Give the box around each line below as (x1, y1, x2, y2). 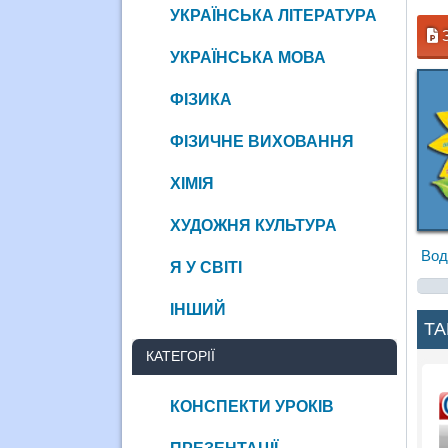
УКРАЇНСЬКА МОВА (169, 48, 326, 66)
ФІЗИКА (169, 90, 232, 108)
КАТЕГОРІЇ (145, 348, 215, 365)
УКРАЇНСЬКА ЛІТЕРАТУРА (169, 6, 377, 24)
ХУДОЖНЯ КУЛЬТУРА (169, 216, 337, 234)
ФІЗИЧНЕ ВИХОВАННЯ (169, 132, 354, 150)
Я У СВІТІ (169, 258, 242, 276)
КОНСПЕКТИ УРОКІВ (169, 397, 334, 415)
